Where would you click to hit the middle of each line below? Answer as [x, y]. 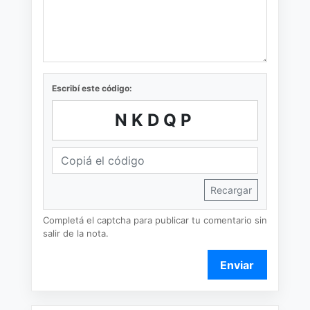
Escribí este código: [92, 88]
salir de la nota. [76, 233]
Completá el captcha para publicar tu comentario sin [155, 220]
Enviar [237, 265]
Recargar [231, 190]
